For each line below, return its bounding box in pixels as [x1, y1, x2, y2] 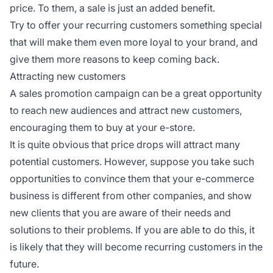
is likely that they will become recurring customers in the [10, 240, 263, 253]
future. [10, 257, 39, 270]
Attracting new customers [10, 69, 126, 82]
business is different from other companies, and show [10, 189, 252, 202]
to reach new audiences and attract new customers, [10, 104, 242, 116]
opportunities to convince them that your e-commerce [10, 172, 254, 185]
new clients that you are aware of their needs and [10, 206, 231, 219]
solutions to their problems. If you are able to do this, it [10, 223, 255, 236]
